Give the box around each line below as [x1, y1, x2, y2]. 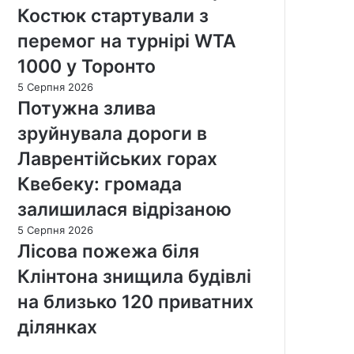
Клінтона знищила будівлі [17, 265, 251, 288]
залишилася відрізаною [17, 198, 232, 220]
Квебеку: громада [17, 172, 182, 195]
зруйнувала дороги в [17, 122, 207, 145]
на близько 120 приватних [17, 290, 254, 313]
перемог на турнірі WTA [17, 29, 236, 52]
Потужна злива [17, 96, 156, 119]
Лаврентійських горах [17, 147, 217, 170]
